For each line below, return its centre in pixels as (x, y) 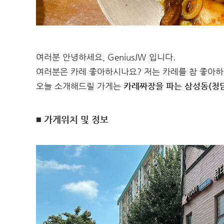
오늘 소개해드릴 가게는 (80, 86)
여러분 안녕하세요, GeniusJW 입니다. (106, 57)
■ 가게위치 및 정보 (72, 119)
